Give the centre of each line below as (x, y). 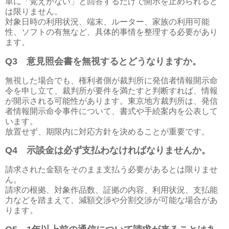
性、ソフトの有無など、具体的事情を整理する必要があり (111, 32)
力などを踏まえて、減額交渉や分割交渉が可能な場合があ (111, 200)
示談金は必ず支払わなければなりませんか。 (114, 151)
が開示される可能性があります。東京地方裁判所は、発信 (111, 101)
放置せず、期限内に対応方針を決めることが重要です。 (107, 131)
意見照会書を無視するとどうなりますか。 (109, 61)
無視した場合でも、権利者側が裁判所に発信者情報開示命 (111, 80)
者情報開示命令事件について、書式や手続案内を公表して (111, 111)
